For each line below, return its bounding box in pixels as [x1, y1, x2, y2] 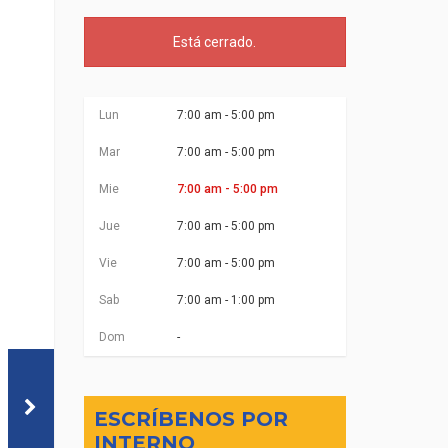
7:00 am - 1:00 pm [176, 293, 275, 307]
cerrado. [201, 34, 257, 50]
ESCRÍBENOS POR [94, 406, 288, 431]
